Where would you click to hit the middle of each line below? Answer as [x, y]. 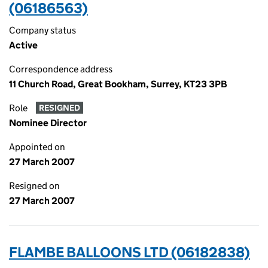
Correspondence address [61, 69]
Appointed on [37, 147]
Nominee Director [48, 123]
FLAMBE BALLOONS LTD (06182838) [130, 252]
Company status [42, 30]
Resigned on [34, 186]
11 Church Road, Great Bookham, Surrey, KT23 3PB [118, 84]
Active [23, 45]
